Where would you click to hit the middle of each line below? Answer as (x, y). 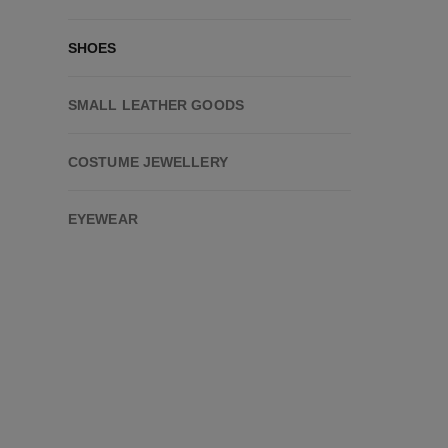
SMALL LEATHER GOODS (156, 105)
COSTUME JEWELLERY (148, 162)
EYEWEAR (103, 219)
